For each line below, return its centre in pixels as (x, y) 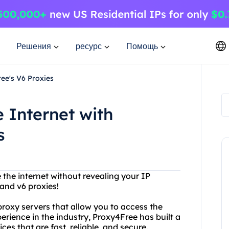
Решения (34, 46)
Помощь (142, 46)
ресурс (89, 46)
